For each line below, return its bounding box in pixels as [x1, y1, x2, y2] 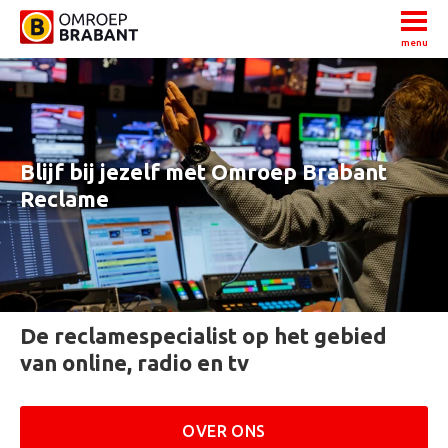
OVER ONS [182, 422, 266, 440]
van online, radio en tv [20, 350, 249, 375]
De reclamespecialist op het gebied [20, 323, 387, 348]
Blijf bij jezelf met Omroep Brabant [20, 159, 387, 184]
